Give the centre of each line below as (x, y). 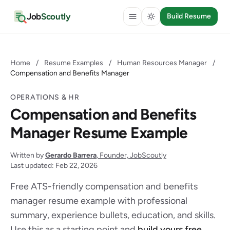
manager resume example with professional (99, 201)
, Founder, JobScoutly (131, 155)
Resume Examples (74, 63)
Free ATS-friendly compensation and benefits (104, 186)
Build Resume (189, 16)
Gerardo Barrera (71, 155)
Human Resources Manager (162, 63)
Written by (28, 155)
